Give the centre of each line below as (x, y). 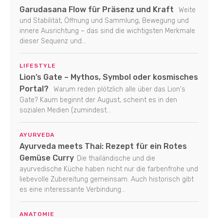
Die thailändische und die (116, 158)
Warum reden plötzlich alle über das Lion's (118, 89)
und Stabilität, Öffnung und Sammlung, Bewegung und (104, 20)
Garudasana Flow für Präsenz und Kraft (97, 9)
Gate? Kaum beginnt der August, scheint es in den (98, 100)
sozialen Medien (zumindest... (65, 110)
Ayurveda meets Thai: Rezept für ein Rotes (103, 146)
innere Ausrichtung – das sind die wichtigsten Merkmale (107, 31)
